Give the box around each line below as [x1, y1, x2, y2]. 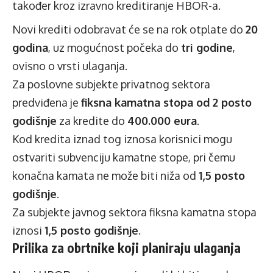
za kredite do [57, 114, 127, 128]
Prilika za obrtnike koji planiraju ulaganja [12, 239, 241, 257]
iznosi [12, 224, 44, 238]
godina [12, 41, 48, 55]
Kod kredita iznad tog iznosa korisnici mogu [12, 132, 232, 146]
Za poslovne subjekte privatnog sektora [12, 77, 210, 91]
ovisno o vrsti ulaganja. [12, 59, 127, 73]
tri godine [181, 41, 233, 55]
